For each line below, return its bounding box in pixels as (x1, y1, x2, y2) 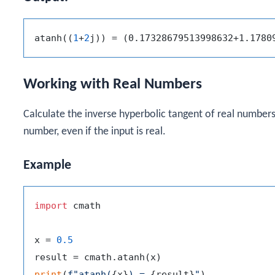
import (34, 200, 68, 212)
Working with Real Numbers (23, 76, 202, 92)
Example (23, 158, 71, 173)
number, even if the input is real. (23, 125, 166, 137)
